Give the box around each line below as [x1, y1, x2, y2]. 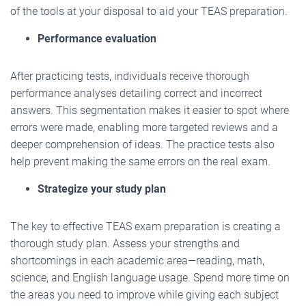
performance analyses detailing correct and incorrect [10, 87, 262, 100]
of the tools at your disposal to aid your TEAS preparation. [10, 5, 288, 18]
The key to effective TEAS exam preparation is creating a [10, 220, 281, 234]
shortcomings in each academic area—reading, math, [10, 254, 264, 268]
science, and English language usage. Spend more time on [10, 271, 290, 285]
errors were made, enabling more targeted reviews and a [10, 121, 278, 135]
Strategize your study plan [38, 182, 166, 196]
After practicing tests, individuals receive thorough [10, 70, 249, 83]
